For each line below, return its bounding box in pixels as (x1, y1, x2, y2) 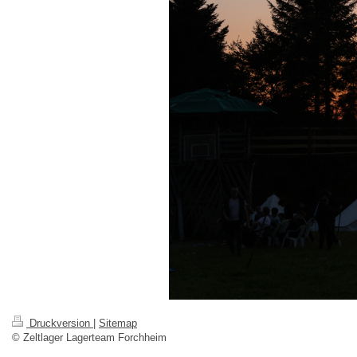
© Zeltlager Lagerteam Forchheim (12, 331, 167, 344)
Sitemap (99, 317, 137, 330)
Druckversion (26, 317, 93, 330)
